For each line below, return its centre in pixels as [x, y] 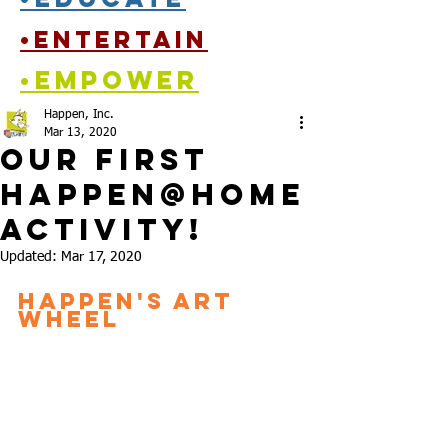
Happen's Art [131, 301]
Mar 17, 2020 [101, 257]
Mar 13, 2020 [80, 133]
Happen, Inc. [79, 115]
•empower [109, 80]
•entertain [114, 39]
